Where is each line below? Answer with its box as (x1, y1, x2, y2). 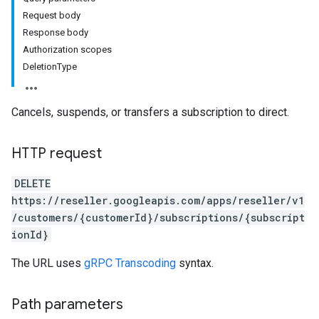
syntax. (176, 256, 214, 270)
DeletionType (23, 61, 77, 72)
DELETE (14, 177, 51, 190)
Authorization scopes (23, 44, 112, 55)
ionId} (11, 228, 48, 241)
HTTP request (11, 145, 102, 162)
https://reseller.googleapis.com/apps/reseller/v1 (11, 194, 305, 207)
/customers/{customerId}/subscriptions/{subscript (11, 211, 305, 224)
